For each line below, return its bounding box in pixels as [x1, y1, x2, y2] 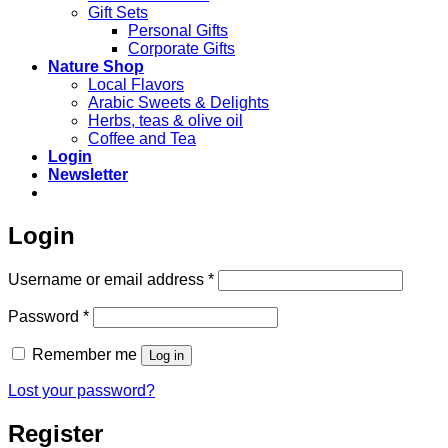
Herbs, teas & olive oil [88, 112, 243, 130]
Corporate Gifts [128, 40, 235, 58]
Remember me [32, 346, 137, 364]
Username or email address [8, 271, 208, 289]
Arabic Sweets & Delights [88, 94, 269, 112]
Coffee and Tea [88, 130, 196, 148]
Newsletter [48, 166, 128, 184]
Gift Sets [88, 4, 148, 22]
